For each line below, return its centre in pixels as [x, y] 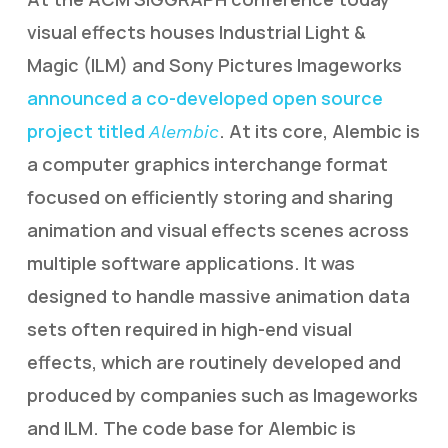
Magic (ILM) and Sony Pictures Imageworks [214, 65]
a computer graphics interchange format [207, 164]
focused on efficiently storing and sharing [209, 197]
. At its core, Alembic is [319, 131]
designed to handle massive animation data [218, 296]
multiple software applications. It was [190, 263]
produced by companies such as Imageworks [222, 395]
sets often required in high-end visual [189, 329]
